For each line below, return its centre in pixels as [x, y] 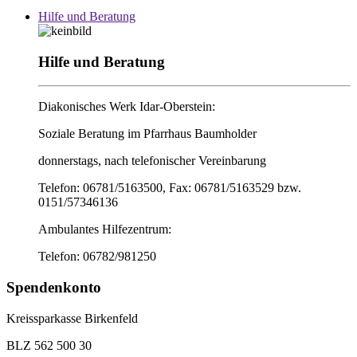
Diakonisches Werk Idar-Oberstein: [127, 107]
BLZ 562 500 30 [49, 345]
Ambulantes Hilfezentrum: [105, 229]
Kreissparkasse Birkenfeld [72, 318]
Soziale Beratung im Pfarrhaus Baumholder [147, 134]
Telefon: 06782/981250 [97, 257]
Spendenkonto [54, 288]
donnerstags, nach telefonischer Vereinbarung [152, 161]
